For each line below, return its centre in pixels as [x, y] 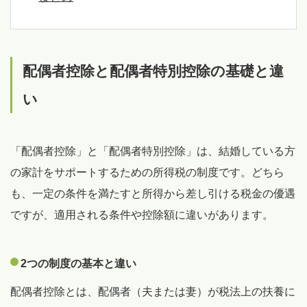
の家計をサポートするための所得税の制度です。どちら [147, 173]
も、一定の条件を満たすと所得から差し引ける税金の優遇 [153, 194]
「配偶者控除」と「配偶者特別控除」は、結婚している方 [153, 151]
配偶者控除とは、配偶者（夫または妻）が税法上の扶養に [153, 292]
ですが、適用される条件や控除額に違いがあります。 [142, 215]
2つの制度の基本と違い [78, 264]
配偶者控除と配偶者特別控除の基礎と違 [153, 71]
